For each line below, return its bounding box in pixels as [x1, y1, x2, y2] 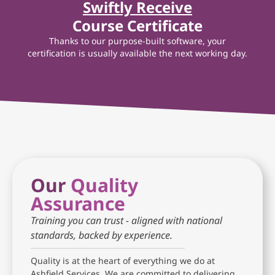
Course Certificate [72, 15, 203, 36]
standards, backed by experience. [31, 228, 172, 242]
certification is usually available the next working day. [28, 47, 247, 59]
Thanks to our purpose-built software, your [49, 34, 226, 47]
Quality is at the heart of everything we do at [31, 254, 215, 266]
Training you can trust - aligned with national [31, 213, 222, 227]
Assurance [31, 190, 125, 216]
